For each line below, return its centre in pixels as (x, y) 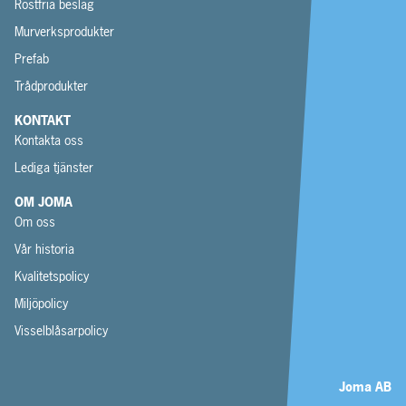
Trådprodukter (51, 86)
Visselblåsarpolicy (61, 331)
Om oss (35, 222)
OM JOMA (43, 202)
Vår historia (44, 249)
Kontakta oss (49, 140)
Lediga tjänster (54, 168)
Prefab (32, 59)
